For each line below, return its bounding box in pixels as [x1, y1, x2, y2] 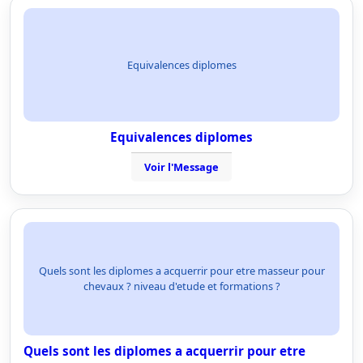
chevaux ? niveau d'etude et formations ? [83, 279, 280, 293]
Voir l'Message [144, 160, 219, 174]
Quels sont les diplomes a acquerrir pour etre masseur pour [38, 263, 325, 278]
